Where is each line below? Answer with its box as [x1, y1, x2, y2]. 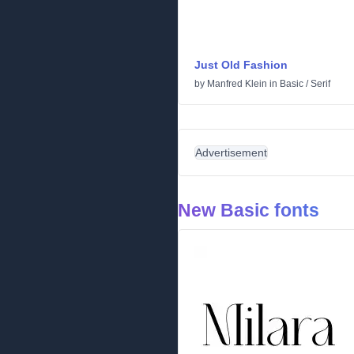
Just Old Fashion [194, 58, 288, 71]
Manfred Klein [207, 78, 267, 89]
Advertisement [195, 146, 267, 159]
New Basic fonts [178, 200, 319, 220]
